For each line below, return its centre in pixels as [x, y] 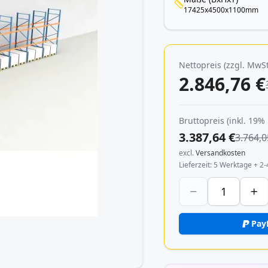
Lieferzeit [195, 165]
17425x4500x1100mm [221, 10]
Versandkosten [221, 153]
